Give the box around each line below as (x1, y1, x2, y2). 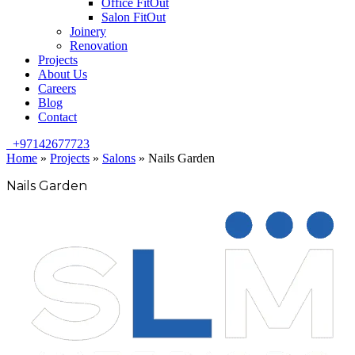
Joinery (70, 25, 106, 38)
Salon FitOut (101, 10, 166, 24)
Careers (38, 82, 76, 95)
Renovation (70, 39, 128, 52)
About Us (38, 67, 87, 81)
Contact (38, 110, 77, 124)
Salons (102, 151, 136, 165)
